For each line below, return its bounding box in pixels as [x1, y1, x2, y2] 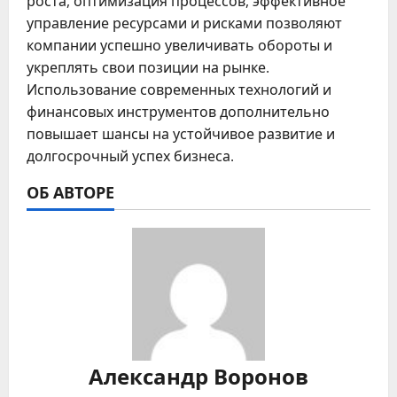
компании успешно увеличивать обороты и [27, 35, 332, 55]
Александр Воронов [89, 358, 308, 391]
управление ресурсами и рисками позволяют [27, 12, 342, 33]
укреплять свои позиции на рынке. [27, 57, 269, 77]
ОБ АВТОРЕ [27, 179, 114, 203]
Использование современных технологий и [27, 79, 331, 99]
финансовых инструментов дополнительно [27, 101, 330, 121]
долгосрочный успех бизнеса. [27, 145, 234, 166]
